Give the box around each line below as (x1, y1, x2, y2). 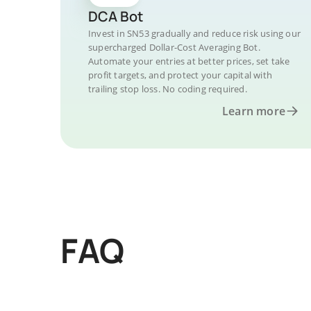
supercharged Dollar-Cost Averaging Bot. (88, 41, 260, 53)
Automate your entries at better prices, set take (88, 55, 290, 67)
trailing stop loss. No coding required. (88, 83, 247, 95)
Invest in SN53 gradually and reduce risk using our (88, 27, 301, 40)
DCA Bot (88, 7, 143, 26)
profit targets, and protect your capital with (88, 69, 272, 81)
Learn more (222, 103, 285, 119)
